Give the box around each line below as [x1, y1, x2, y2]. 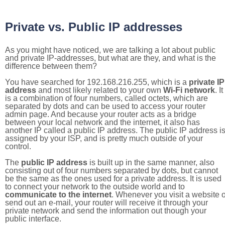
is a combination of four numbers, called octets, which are [5, 94, 208, 102]
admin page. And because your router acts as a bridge [5, 110, 196, 119]
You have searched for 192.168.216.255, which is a [5, 78, 189, 86]
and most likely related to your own [36, 86, 163, 94]
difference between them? [5, 62, 97, 70]
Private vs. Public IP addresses [5, 20, 182, 34]
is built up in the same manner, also [87, 158, 214, 167]
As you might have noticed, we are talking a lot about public [5, 46, 215, 54]
